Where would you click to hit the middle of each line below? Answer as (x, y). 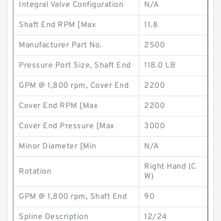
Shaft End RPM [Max (57, 25)
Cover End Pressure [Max (67, 126)
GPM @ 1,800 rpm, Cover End (74, 86)
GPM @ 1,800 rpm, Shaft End (73, 197)
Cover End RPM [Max (58, 106)
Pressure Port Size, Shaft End (75, 66)
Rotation (35, 172)
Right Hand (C (170, 167)
